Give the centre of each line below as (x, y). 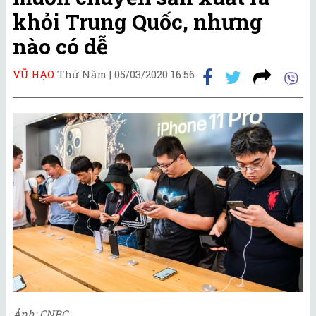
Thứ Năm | (86, 74)
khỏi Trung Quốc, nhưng (138, 22)
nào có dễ (60, 46)
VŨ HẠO (34, 74)
